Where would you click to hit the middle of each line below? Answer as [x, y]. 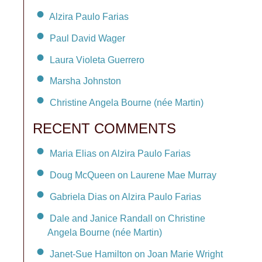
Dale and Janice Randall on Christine [127, 218]
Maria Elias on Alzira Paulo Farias [120, 153]
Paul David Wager [87, 38]
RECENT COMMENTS [104, 129]
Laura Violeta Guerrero [97, 60]
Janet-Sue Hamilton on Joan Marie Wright [136, 254]
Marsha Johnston [85, 81]
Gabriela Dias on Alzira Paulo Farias [125, 196]
